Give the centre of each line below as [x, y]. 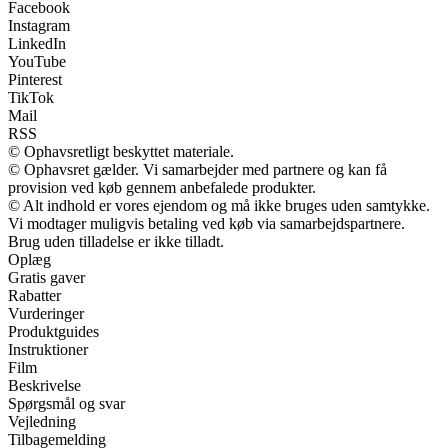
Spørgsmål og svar [66, 403]
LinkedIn [37, 43]
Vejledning [42, 421]
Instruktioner [48, 349]
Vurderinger [46, 313]
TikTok [31, 97]
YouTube [37, 61]
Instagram [39, 25]
